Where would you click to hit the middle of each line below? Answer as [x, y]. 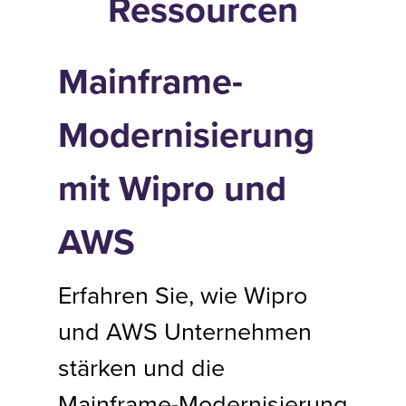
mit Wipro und [172, 188]
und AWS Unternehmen [185, 331]
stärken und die [141, 367]
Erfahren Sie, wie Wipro [183, 295]
